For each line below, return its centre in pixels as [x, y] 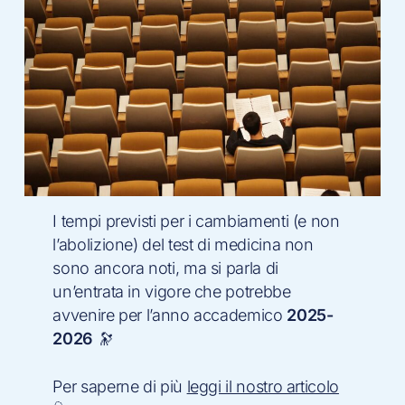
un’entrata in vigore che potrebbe [172, 291]
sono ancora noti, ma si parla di [165, 268]
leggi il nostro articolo [263, 386]
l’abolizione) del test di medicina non [183, 244]
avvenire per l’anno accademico [170, 315]
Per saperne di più [120, 386]
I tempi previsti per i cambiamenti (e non [196, 221]
